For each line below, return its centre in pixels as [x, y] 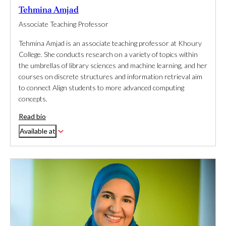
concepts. [33, 99]
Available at [38, 131]
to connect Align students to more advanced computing [101, 88]
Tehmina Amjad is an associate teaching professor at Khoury [110, 43]
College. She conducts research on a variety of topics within [108, 54]
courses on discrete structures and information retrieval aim [110, 77]
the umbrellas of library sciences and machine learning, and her [113, 66]
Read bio [32, 117]
